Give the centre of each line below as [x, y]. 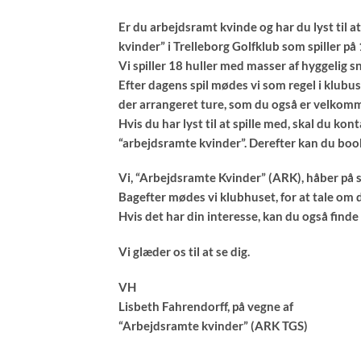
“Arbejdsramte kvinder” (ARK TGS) [213, 325]
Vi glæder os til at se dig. [184, 252]
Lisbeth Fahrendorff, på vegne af [206, 306]
